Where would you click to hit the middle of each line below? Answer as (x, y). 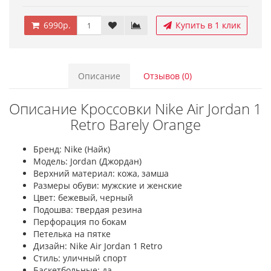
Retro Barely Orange (135, 124)
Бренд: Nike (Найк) (72, 149)
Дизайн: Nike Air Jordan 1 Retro (98, 246)
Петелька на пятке (72, 234)
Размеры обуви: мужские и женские (108, 185)
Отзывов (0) (168, 76)
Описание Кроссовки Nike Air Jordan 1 (135, 109)
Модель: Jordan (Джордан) (87, 161)
